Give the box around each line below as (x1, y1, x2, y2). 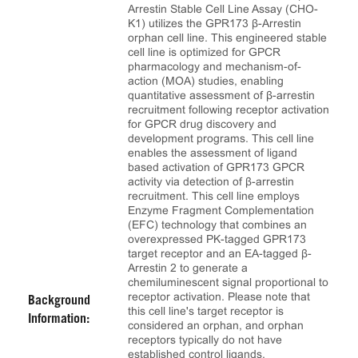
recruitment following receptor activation (128, 103, 329, 116)
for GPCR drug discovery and (128, 117, 276, 130)
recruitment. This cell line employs (128, 189, 300, 202)
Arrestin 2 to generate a (128, 261, 248, 274)
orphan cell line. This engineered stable (128, 31, 327, 44)
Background (28, 295, 90, 308)
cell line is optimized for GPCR (128, 46, 280, 58)
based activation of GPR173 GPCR (128, 161, 304, 173)
